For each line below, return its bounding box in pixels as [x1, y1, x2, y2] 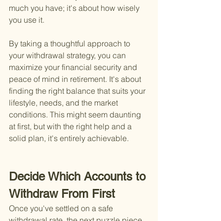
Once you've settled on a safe [9, 203, 115, 214]
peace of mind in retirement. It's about [9, 74, 143, 84]
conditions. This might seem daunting [9, 110, 143, 120]
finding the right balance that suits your [9, 86, 147, 96]
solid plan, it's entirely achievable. [9, 133, 129, 144]
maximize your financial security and [9, 62, 139, 73]
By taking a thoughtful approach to [9, 38, 132, 49]
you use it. [9, 15, 44, 25]
